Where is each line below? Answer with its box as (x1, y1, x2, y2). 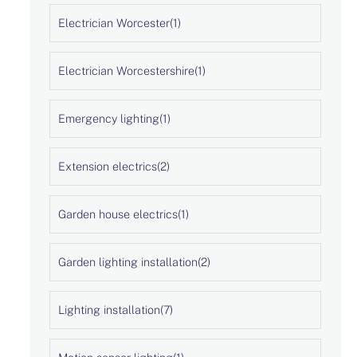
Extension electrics (57, 159, 157, 173)
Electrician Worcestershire (57, 63, 194, 77)
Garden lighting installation (57, 254, 198, 269)
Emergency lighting (57, 111, 159, 125)
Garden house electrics (57, 206, 178, 221)
